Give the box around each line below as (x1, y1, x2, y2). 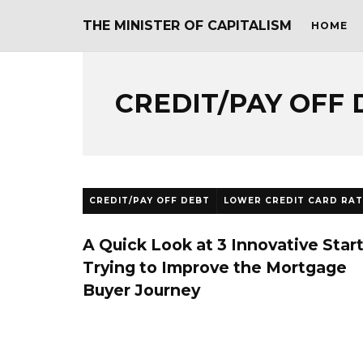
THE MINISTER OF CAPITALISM (83, 18, 292, 33)
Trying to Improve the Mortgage (83, 258, 347, 277)
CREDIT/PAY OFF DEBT (89, 195, 210, 206)
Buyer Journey (83, 280, 200, 300)
